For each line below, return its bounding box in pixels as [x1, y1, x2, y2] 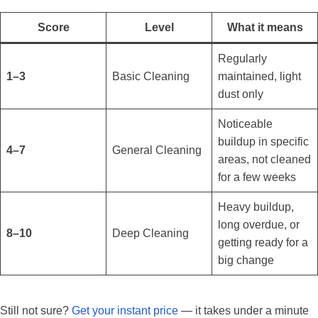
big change [218, 254, 274, 266]
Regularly [218, 53, 267, 65]
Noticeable [218, 118, 273, 130]
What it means [226, 21, 303, 33]
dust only [218, 88, 263, 100]
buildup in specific [218, 136, 309, 148]
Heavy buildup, [218, 201, 294, 213]
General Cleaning [112, 144, 202, 156]
